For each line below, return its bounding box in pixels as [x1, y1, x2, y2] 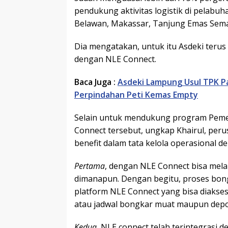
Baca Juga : [74, 76, 116, 88]
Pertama [74, 160, 105, 172]
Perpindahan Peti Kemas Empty [74, 89, 198, 101]
